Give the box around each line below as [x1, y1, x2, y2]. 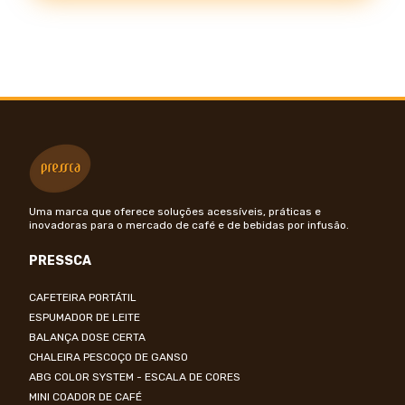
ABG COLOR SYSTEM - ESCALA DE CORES [29, 371, 240, 383]
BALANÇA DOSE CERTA [29, 331, 146, 344]
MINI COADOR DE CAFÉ [29, 391, 142, 403]
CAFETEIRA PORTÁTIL [29, 291, 137, 304]
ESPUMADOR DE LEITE [29, 311, 140, 324]
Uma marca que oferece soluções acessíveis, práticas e [29, 205, 321, 218]
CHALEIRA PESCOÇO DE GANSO [29, 351, 188, 363]
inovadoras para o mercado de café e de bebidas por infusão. [29, 219, 349, 231]
